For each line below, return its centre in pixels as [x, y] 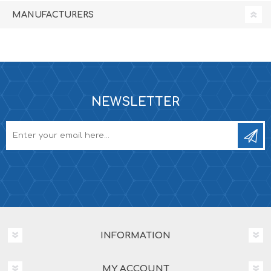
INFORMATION [135, 235]
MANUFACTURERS [53, 15]
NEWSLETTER [135, 102]
